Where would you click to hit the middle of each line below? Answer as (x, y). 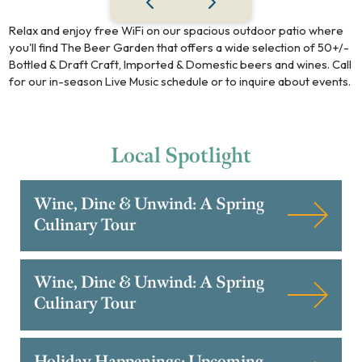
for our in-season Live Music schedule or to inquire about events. (180, 81)
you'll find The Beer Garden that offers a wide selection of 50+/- (179, 47)
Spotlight (208, 156)
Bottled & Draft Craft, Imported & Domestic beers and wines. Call (181, 64)
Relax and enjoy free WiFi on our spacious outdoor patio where (177, 30)
